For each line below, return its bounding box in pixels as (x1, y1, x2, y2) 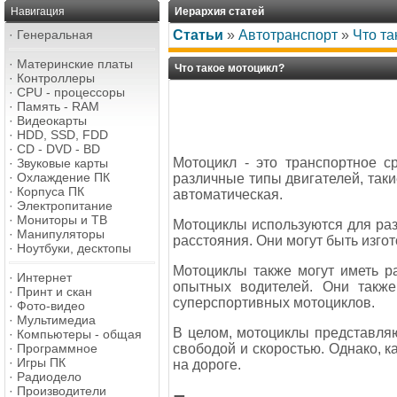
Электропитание (17, 198, 113, 213)
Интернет (17, 270, 72, 284)
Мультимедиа (17, 313, 96, 327)
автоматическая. (173, 186, 283, 202)
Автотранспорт (238, 27, 338, 43)
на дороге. (173, 356, 241, 372)
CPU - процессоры (17, 85, 125, 99)
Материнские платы (17, 57, 133, 71)
